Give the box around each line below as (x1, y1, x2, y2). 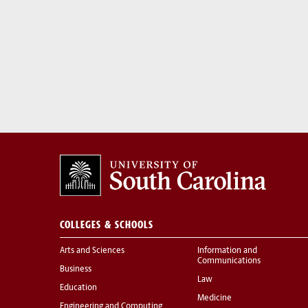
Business (60, 265, 91, 274)
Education (60, 283, 97, 292)
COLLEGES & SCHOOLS (60, 217, 153, 231)
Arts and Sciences (60, 246, 124, 255)
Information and (197, 246, 257, 255)
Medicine (197, 294, 232, 302)
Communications (197, 256, 261, 265)
